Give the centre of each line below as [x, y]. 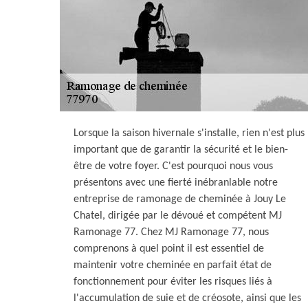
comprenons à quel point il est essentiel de [169, 249]
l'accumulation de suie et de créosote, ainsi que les [187, 298]
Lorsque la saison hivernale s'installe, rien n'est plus [189, 133]
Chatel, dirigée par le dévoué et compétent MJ [178, 216]
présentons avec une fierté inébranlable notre [176, 183]
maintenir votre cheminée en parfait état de [173, 265]
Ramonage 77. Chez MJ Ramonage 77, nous [171, 232]
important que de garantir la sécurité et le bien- [181, 150]
